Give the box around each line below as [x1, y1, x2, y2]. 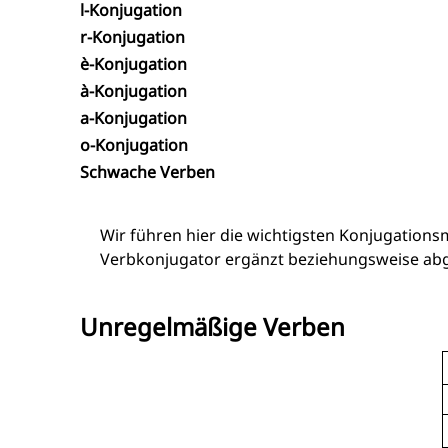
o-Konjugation [80, 134, 188, 156]
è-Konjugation [80, 53, 187, 75]
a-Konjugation [80, 107, 187, 129]
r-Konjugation [80, 26, 185, 48]
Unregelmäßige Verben [80, 310, 345, 343]
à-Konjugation [80, 80, 187, 102]
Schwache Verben [80, 161, 215, 183]
